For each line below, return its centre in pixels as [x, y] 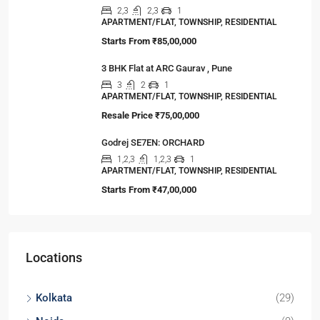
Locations [54, 257]
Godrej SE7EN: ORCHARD [153, 142]
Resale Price [127, 115]
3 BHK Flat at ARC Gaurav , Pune [167, 68]
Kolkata [54, 298]
